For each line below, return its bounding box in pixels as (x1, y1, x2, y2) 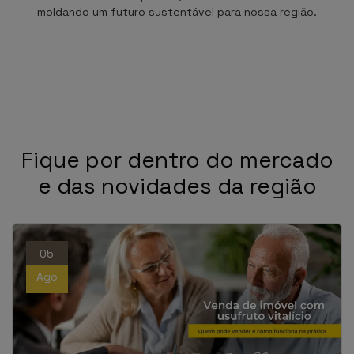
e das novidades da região (37, 171, 317, 200)
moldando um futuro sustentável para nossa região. (37, 4, 317, 19)
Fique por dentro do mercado (21, 145, 333, 174)
